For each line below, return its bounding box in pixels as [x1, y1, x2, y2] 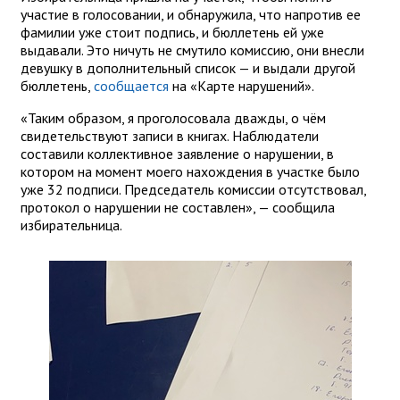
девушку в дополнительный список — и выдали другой [21, 58, 355, 77]
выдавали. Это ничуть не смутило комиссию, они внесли [21, 40, 364, 59]
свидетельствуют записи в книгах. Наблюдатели [21, 126, 319, 145]
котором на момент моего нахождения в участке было [21, 162, 360, 180]
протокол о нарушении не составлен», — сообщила [21, 197, 335, 216]
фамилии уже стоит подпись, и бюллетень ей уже [21, 22, 324, 41]
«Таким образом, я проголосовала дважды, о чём [21, 108, 326, 127]
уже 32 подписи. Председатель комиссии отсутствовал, [21, 179, 366, 198]
